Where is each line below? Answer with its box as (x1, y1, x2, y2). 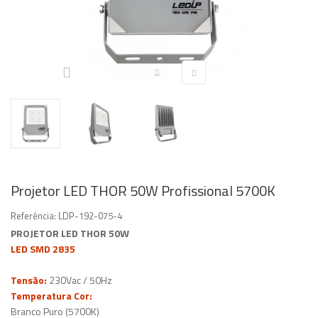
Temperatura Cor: (11, 288, 92, 303)
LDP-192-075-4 (58, 209, 122, 223)
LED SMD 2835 (11, 241, 75, 256)
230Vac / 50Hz (49, 273, 112, 287)
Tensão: (11, 273, 47, 287)
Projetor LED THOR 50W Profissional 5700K (11, 180, 275, 202)
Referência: (11, 209, 56, 223)
